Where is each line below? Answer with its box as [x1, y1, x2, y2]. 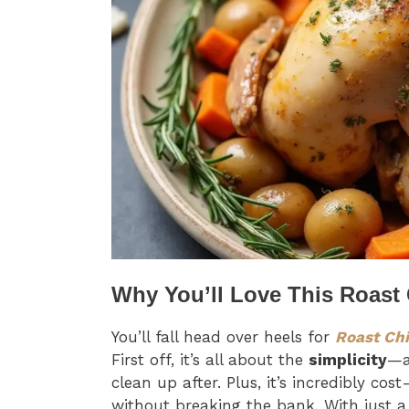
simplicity [309, 351, 387, 370]
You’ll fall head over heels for [111, 328, 335, 347]
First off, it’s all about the [111, 351, 309, 370]
